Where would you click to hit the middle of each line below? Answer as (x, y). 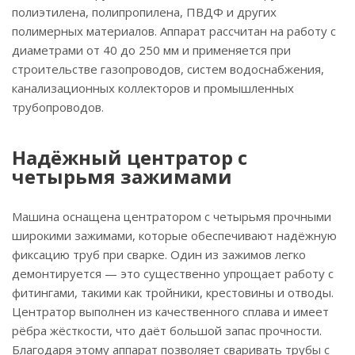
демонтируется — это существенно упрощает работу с (173, 273)
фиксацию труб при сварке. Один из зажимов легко (159, 254)
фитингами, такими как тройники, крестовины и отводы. (173, 292)
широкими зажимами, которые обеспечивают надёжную (174, 235)
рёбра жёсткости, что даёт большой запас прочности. (167, 330)
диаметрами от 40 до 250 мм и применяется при (151, 50)
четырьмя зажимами (122, 176)
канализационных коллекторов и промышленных (153, 88)
